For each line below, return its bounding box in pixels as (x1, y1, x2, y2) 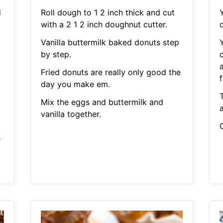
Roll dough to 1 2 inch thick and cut (40, 7, 175, 18)
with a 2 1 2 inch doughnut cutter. (40, 19, 167, 30)
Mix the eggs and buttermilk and (40, 97, 163, 108)
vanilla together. (40, 109, 101, 119)
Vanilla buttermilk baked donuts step (40, 37, 179, 48)
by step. (40, 49, 71, 60)
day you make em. (40, 79, 110, 90)
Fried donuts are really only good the (40, 67, 181, 78)
